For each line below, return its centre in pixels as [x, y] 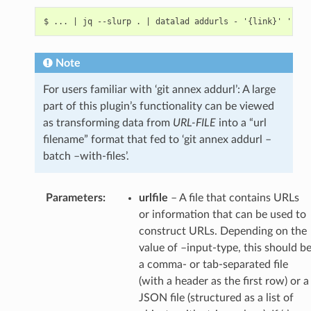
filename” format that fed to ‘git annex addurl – [157, 139]
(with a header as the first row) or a [224, 281]
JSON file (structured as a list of [216, 297]
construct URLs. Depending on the [222, 231]
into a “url [241, 123]
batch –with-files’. [86, 156]
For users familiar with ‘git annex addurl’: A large [159, 89]
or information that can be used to [222, 214]
